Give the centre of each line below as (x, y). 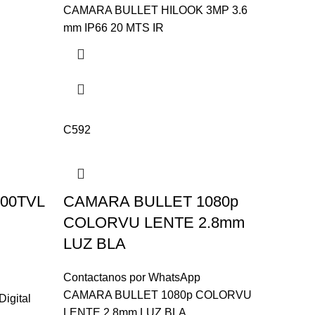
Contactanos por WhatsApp (131, 277)
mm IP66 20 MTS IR (113, 28)
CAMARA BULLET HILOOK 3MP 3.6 (155, 10)
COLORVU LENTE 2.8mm (154, 223)
